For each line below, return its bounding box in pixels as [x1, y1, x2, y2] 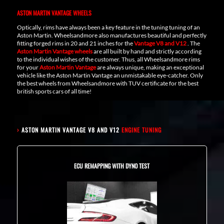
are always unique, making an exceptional [96, 63, 204, 71]
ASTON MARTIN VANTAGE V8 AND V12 [21, 125, 121, 134]
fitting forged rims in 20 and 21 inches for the [16, 39, 134, 47]
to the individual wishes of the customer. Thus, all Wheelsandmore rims [16, 55, 200, 63]
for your [16, 63, 39, 71]
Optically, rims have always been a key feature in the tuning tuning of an [16, 23, 200, 31]
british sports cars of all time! [16, 87, 91, 95]
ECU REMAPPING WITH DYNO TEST [74, 161, 150, 170]
